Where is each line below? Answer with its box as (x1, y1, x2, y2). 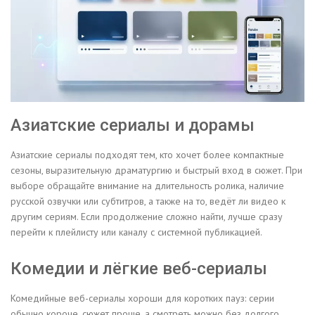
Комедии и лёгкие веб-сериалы (11, 259, 267, 279)
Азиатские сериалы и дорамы (11, 115, 255, 136)
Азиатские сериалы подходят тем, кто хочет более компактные (11, 148, 284, 162)
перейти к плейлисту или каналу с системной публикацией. (11, 226, 262, 239)
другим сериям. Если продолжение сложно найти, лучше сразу (11, 210, 283, 224)
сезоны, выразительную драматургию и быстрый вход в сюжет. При (11, 164, 302, 177)
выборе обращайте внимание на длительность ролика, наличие (11, 179, 284, 193)
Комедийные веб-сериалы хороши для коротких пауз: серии (11, 292, 274, 305)
